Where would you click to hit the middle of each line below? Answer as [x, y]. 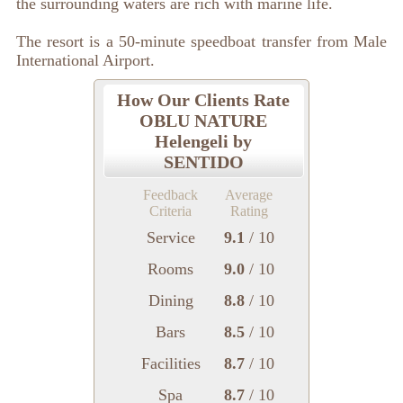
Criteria [171, 211]
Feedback [171, 195]
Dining [170, 301]
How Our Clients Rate [204, 100]
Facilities [170, 364]
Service [170, 238]
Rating [249, 211]
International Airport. [85, 61]
